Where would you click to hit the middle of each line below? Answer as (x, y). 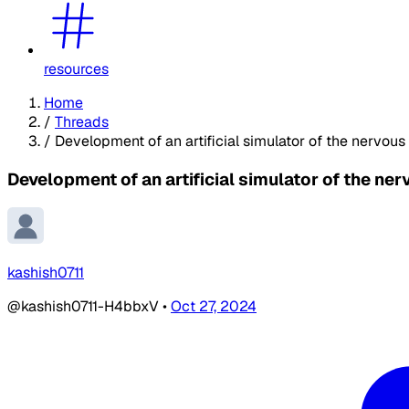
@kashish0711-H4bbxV (85, 307)
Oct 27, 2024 (214, 307)
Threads (82, 121)
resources (76, 68)
